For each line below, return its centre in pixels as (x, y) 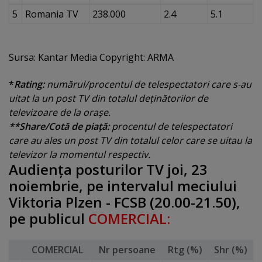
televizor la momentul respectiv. (80, 155)
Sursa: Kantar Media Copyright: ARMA (91, 57)
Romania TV (51, 14)
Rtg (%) (185, 250)
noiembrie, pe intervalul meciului (123, 186)
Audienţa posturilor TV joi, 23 (108, 170)
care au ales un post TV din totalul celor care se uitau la (130, 141)
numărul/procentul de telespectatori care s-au (148, 85)
